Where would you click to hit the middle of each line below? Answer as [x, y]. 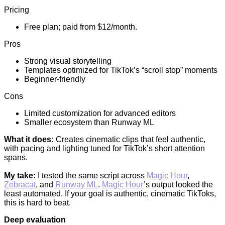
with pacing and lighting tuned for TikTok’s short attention [104, 149]
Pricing [17, 10]
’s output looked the [178, 185]
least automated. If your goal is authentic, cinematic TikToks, [110, 194]
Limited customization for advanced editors [100, 114]
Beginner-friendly [55, 79]
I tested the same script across [91, 176]
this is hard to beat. [37, 203]
